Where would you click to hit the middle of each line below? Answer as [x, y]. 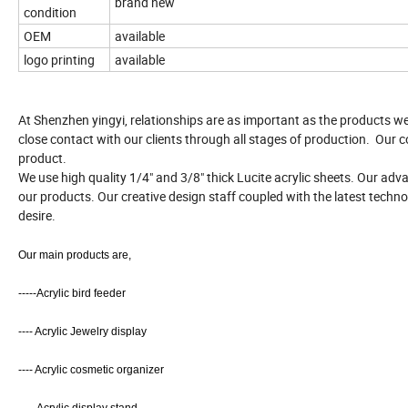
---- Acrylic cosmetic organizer [92, 370]
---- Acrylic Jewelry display [84, 332]
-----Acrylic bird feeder [73, 294]
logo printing [61, 60]
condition [51, 13]
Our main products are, [76, 255]
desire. [37, 216]
